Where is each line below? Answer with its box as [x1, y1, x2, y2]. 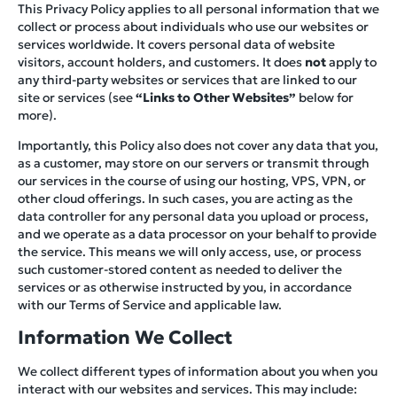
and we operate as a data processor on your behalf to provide [18, 225, 377, 242]
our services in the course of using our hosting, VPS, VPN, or [18, 172, 366, 189]
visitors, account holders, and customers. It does [18, 53, 305, 70]
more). [18, 106, 57, 123]
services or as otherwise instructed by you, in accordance [18, 278, 352, 295]
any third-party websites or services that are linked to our [18, 71, 357, 88]
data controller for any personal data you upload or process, [18, 207, 369, 224]
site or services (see [18, 89, 136, 105]
